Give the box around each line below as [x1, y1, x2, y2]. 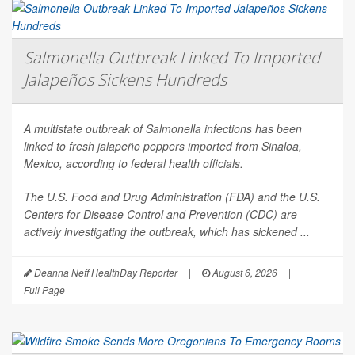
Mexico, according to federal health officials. [24, 155, 243, 172]
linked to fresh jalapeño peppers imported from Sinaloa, [24, 138, 302, 155]
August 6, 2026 [210, 265, 277, 280]
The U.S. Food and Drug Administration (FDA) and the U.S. [24, 189, 320, 205]
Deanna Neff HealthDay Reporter [32, 265, 177, 280]
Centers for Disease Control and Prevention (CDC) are [24, 206, 297, 223]
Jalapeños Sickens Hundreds [24, 69, 227, 91]
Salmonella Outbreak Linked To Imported [24, 47, 320, 69]
